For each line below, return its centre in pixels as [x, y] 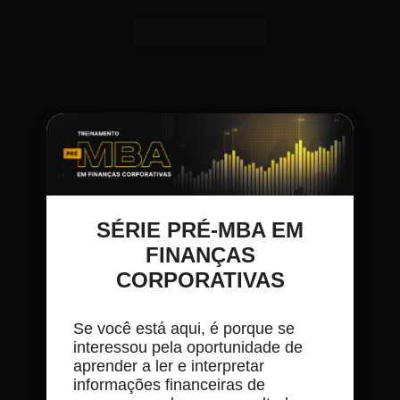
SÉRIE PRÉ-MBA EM [200, 229]
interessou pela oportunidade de [188, 347]
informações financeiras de [169, 384]
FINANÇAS [200, 254]
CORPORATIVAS [200, 279]
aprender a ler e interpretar [169, 366]
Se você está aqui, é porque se [184, 328]
